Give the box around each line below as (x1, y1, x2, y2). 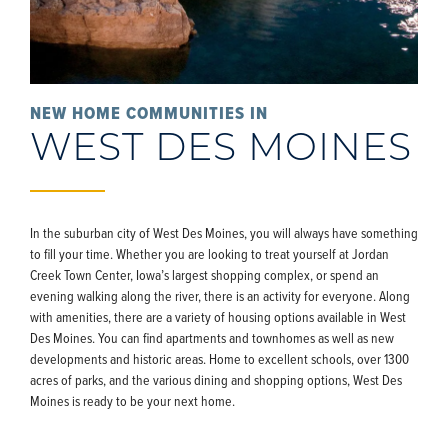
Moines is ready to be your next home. (30, 391, 235, 411)
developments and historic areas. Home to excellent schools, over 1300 (30, 349, 409, 369)
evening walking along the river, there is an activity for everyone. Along (30, 286, 410, 306)
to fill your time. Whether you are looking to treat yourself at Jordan (30, 244, 389, 264)
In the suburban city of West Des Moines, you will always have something (30, 223, 418, 243)
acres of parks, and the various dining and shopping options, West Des (30, 370, 402, 390)
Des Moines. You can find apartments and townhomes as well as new (30, 328, 394, 348)
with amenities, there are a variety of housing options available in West (30, 307, 406, 327)
